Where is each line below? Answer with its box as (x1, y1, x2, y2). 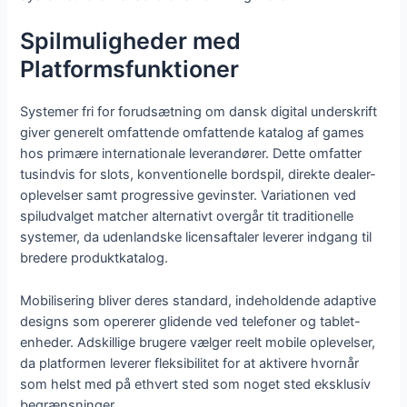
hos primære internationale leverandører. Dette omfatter (20, 145, 362, 163)
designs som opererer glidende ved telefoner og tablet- (20, 313, 362, 330)
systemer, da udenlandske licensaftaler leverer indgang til (20, 229, 372, 246)
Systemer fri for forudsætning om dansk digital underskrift (20, 104, 378, 121)
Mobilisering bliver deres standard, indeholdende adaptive (20, 292, 377, 309)
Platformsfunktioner (20, 55, 240, 84)
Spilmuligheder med (20, 27, 242, 55)
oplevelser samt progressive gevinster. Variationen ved (20, 187, 357, 204)
